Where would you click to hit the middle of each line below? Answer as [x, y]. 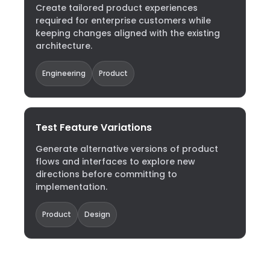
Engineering [64, 73]
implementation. [71, 187]
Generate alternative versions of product [127, 149]
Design [97, 214]
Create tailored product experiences [117, 8]
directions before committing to [106, 174]
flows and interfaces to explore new [115, 162]
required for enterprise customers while [123, 20]
